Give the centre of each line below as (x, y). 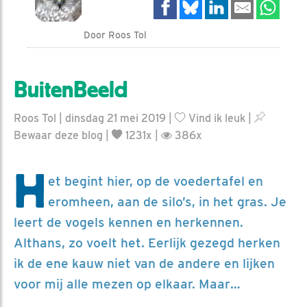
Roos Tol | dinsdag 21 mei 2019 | (94, 118)
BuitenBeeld (71, 89)
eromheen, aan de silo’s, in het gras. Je (167, 201)
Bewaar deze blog (58, 135)
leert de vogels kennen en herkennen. (128, 222)
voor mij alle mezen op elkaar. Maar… (127, 284)
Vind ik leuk (216, 118)
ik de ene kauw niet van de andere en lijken (144, 263)
